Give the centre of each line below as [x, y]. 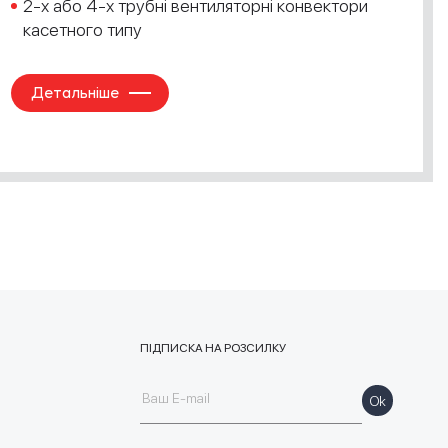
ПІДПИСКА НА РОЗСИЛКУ [213, 348]
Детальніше [75, 92]
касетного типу [82, 29]
